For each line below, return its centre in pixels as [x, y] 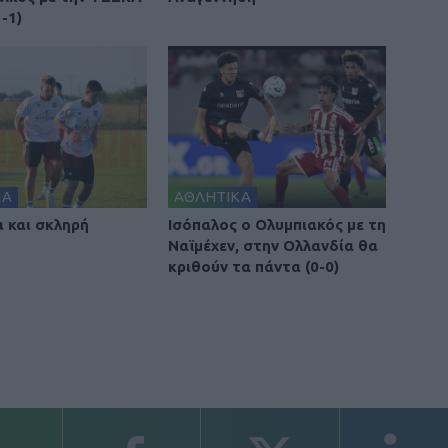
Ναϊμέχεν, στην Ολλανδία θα [273, 246]
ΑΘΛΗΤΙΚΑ [212, 197]
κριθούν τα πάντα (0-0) [253, 267]
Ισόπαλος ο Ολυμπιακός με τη [277, 225]
